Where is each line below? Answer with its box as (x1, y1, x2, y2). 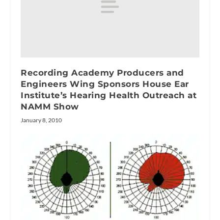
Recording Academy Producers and (21, 68, 184, 78)
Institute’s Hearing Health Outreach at (21, 90, 197, 101)
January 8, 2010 (21, 116, 62, 124)
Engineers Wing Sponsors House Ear (21, 79, 189, 89)
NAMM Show (21, 102, 79, 112)
